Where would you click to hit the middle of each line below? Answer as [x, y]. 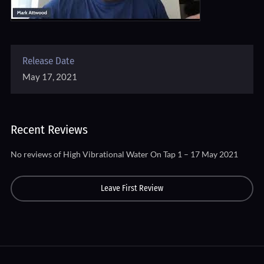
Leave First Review [132, 188]
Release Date [48, 61]
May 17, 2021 [49, 77]
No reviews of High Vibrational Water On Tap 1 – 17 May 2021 [124, 154]
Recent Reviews [49, 130]
